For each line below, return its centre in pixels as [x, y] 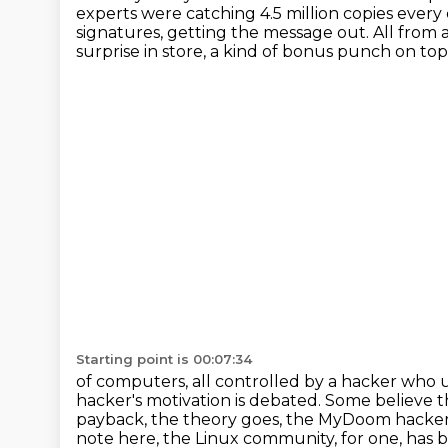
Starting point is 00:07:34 [164, 359]
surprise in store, [143, 51]
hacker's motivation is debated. [200, 400]
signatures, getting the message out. [224, 32]
